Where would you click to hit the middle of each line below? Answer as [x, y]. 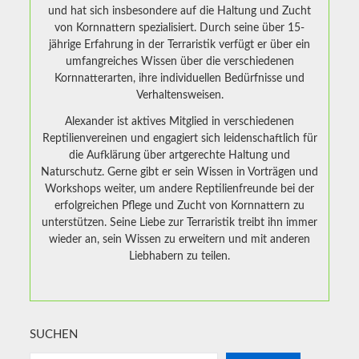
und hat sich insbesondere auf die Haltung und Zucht [179, 12]
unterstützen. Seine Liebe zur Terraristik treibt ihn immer [179, 223]
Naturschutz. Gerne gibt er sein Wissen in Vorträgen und [179, 173]
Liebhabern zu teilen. [179, 257]
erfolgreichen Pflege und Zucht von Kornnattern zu [179, 206]
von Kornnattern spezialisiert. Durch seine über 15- [179, 28]
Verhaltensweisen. [179, 96]
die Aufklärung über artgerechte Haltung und [179, 156]
